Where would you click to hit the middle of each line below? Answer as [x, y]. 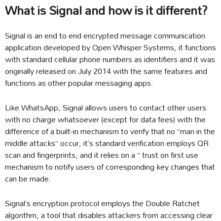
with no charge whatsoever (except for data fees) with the [105, 119]
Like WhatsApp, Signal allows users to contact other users [106, 108]
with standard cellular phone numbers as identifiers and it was [110, 59]
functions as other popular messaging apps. [79, 83]
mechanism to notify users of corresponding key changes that [110, 167]
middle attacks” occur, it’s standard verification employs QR [107, 143]
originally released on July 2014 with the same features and [106, 71]
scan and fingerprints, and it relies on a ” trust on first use [102, 155]
